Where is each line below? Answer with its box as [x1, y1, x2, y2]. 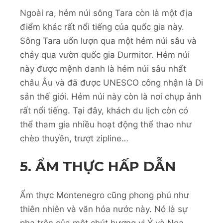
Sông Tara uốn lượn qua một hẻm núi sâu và [20, 35, 197, 46]
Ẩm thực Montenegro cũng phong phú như [20, 190, 189, 200]
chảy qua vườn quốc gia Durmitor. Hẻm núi [20, 49, 190, 60]
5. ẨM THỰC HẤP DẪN [20, 158, 176, 175]
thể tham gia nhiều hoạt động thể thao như [20, 119, 192, 129]
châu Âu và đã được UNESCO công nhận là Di [20, 77, 203, 88]
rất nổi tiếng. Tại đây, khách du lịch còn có [20, 105, 188, 115]
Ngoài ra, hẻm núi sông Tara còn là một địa [20, 7, 193, 18]
